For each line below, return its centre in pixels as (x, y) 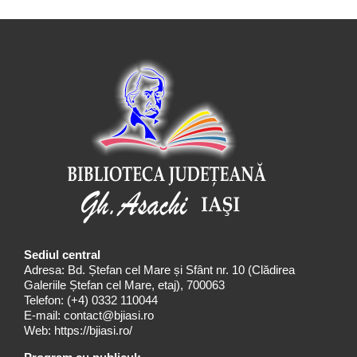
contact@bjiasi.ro (109, 316)
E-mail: (44, 316)
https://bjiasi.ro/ (93, 331)
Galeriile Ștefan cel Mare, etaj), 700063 (124, 285)
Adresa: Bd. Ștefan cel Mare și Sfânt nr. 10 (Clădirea (159, 270)
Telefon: (44, 300)
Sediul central (62, 255)
